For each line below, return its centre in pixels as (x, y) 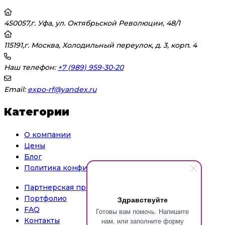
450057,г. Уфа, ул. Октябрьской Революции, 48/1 (92, 23)
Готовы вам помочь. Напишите (142, 211)
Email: (15, 89)
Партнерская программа (71, 188)
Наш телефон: (30, 67)
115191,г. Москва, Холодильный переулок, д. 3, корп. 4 (100, 45)
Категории (37, 112)
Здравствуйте (142, 199)
